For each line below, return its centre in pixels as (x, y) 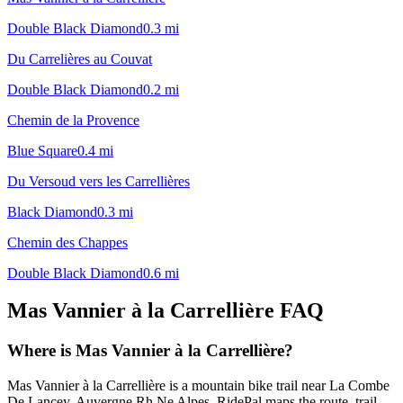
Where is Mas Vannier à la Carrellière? (150, 351)
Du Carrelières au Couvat (80, 58)
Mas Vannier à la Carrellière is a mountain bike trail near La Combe (198, 386)
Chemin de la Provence (73, 120)
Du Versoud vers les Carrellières (99, 181)
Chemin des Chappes (67, 242)
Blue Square (42, 150)
